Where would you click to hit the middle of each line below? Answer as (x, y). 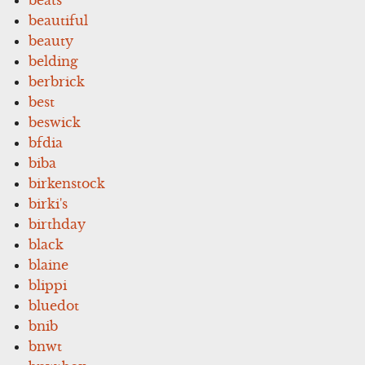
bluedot (54, 305)
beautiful (59, 20)
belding (54, 61)
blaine (49, 264)
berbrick (57, 81)
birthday (57, 224)
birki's (48, 203)
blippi (48, 285)
